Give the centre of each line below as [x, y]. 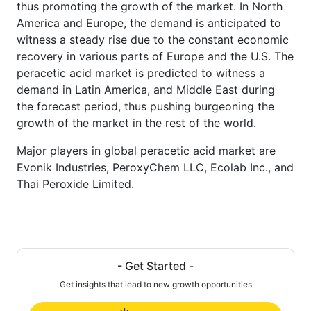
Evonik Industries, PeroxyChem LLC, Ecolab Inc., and [155, 167]
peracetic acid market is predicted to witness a [141, 73]
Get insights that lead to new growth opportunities [155, 284]
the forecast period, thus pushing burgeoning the [145, 106]
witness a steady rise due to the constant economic [153, 39]
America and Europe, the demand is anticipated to [149, 23]
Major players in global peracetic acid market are [146, 150]
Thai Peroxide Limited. [75, 184]
